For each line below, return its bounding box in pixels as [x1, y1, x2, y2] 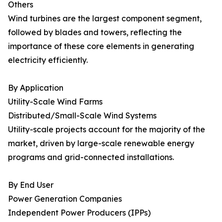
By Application [8, 83, 63, 93]
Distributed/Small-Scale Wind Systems [8, 111, 157, 121]
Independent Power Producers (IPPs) [8, 208, 151, 218]
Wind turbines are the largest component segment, [8, 13, 202, 24]
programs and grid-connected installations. [8, 152, 174, 163]
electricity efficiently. [8, 55, 88, 65]
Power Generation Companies [8, 194, 122, 204]
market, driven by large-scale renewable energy [8, 138, 194, 149]
